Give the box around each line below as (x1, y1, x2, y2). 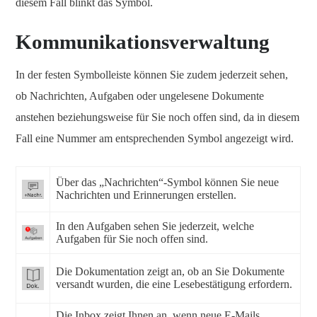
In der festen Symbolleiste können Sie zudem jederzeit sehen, (16, 69, 288, 81)
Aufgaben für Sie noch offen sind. (56, 233, 208, 245)
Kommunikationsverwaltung (16, 30, 270, 53)
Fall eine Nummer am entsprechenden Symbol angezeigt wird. (16, 132, 294, 144)
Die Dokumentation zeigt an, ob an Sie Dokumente (56, 265, 284, 277)
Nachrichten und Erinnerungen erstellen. (56, 189, 236, 201)
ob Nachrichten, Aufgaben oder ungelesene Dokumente (16, 90, 264, 102)
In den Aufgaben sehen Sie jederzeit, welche (56, 220, 254, 232)
